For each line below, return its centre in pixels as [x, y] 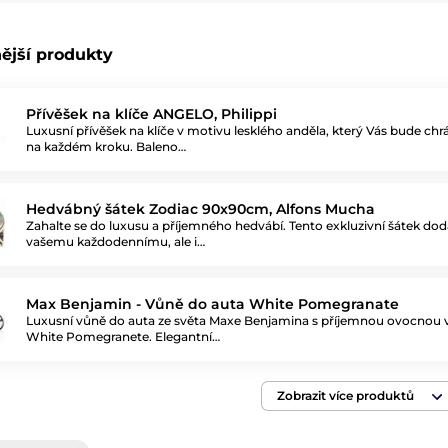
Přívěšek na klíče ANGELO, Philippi [151, 113]
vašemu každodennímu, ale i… [115, 241]
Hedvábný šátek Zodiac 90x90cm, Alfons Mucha [200, 208]
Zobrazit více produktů [345, 395]
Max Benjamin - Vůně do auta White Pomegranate [212, 303]
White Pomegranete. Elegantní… [123, 336]
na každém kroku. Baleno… [106, 146]
